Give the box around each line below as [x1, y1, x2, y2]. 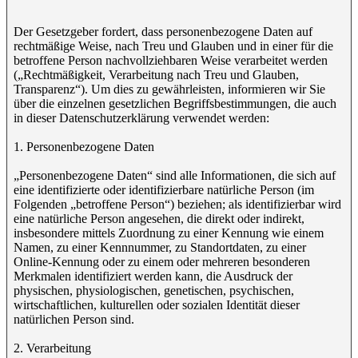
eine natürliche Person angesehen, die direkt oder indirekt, [14, 212, 304, 225]
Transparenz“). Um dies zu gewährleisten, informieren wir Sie [14, 82, 325, 96]
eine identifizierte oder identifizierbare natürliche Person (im [14, 183, 314, 197]
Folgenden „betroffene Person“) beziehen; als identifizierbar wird [14, 197, 341, 211]
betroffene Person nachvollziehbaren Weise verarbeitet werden [14, 54, 328, 67]
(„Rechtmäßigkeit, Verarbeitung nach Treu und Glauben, [14, 68, 299, 82]
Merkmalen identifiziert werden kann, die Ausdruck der [14, 269, 292, 283]
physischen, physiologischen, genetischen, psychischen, [14, 284, 294, 297]
